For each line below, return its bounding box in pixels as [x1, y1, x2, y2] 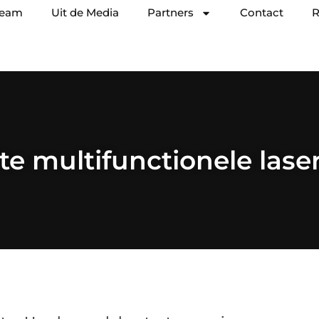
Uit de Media [51, 6, 119, 19]
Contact [240, 6, 283, 19]
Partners [147, 6, 194, 19]
